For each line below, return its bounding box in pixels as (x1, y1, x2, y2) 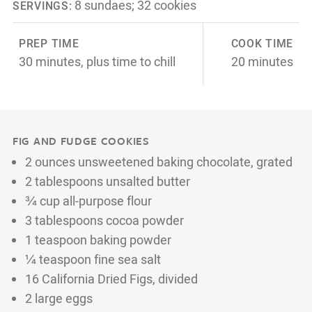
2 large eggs (25, 289, 93, 309)
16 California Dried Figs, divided (25, 270, 198, 289)
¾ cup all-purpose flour (25, 192, 152, 211)
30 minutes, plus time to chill (19, 52, 175, 72)
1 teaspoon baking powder (25, 231, 171, 250)
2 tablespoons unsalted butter (25, 172, 190, 192)
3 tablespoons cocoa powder (25, 211, 184, 231)
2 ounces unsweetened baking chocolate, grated (25, 153, 292, 172)
